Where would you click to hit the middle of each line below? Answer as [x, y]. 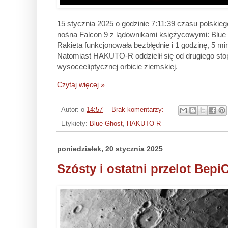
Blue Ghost [106, 124]
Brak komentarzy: [138, 110]
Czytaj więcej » [81, 84]
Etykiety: [75, 124]
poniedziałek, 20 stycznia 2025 [110, 149]
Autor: [71, 110]
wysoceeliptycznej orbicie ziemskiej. [117, 67]
